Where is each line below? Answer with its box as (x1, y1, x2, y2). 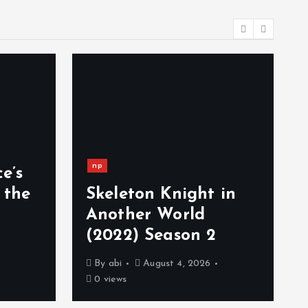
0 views (91, 274, 127, 285)
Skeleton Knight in (86, 186, 236, 203)
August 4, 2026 (140, 258, 211, 269)
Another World (86, 207, 206, 223)
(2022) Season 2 (86, 228, 217, 244)
